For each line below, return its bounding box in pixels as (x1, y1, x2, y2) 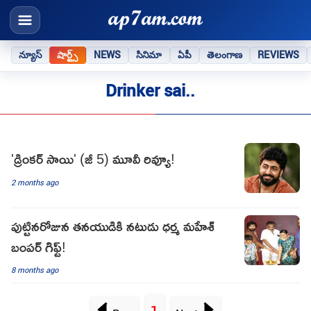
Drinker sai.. (106, 79, 195, 102)
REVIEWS (258, 48, 300, 61)
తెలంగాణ (206, 48, 243, 61)
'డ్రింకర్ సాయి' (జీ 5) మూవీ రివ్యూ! (11, 144, 175, 171)
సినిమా (136, 48, 162, 61)
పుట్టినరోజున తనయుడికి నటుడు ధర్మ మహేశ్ (11, 212, 215, 239)
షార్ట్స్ (57, 48, 78, 61)
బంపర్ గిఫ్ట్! (11, 233, 66, 260)
